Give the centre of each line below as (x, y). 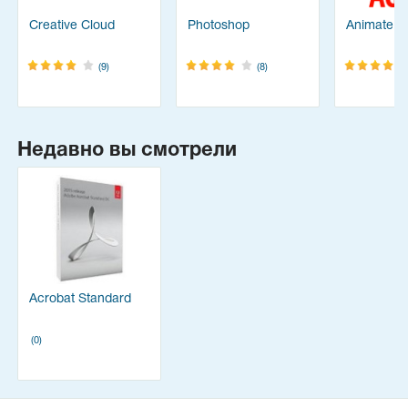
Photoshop (219, 26)
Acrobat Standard (80, 300)
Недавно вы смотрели (127, 151)
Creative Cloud (72, 26)
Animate (370, 26)
